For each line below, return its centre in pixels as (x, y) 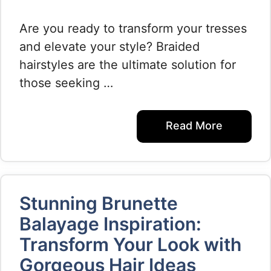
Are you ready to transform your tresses (133, 28)
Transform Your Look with (130, 244)
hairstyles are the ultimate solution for (128, 65)
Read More (194, 126)
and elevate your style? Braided (109, 47)
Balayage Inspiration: (110, 224)
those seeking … (66, 83)
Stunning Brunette (99, 203)
